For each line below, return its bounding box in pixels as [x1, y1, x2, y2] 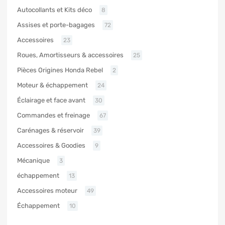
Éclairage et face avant [17, 96, 85, 104]
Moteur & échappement [17, 81, 88, 89]
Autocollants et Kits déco [17, 6, 92, 14]
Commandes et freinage [17, 111, 90, 119]
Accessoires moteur [17, 186, 77, 194]
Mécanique [17, 156, 50, 164]
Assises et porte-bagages [17, 21, 95, 29]
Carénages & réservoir [17, 126, 84, 134]
